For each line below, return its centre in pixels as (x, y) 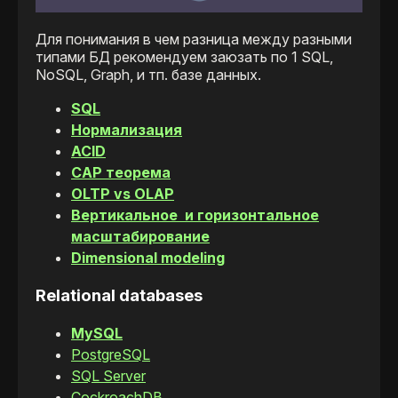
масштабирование (140, 237)
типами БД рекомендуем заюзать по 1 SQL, (184, 57)
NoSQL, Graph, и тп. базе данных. (150, 75)
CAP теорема (121, 173)
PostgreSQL (111, 354)
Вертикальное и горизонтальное (195, 215)
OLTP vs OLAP (123, 194)
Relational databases (119, 295)
